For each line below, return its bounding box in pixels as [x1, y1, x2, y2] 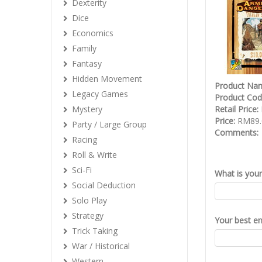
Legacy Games [72, 88, 128, 99]
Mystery [72, 104, 102, 115]
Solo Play [72, 195, 107, 206]
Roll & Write [72, 149, 117, 160]
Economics [72, 27, 113, 39]
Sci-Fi [72, 164, 92, 175]
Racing [72, 134, 97, 145]
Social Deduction [72, 180, 136, 191]
